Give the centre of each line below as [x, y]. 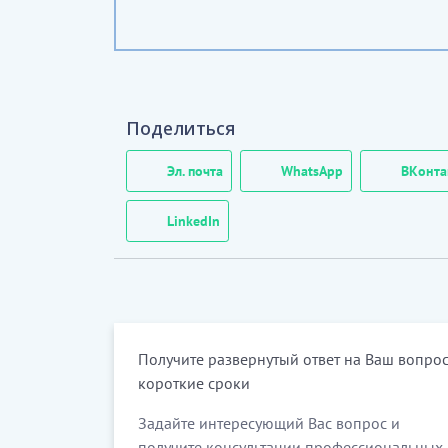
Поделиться [180, 128]
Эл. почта [195, 170]
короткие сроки [194, 383]
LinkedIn [193, 220]
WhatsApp [312, 170]
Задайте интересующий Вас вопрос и [269, 423]
